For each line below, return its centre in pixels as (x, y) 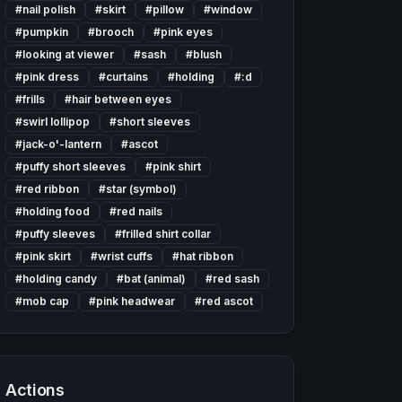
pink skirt (47, 256)
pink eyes (187, 32)
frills (34, 99)
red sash (236, 279)
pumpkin (46, 32)
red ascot (228, 301)
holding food (57, 211)
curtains (127, 77)
